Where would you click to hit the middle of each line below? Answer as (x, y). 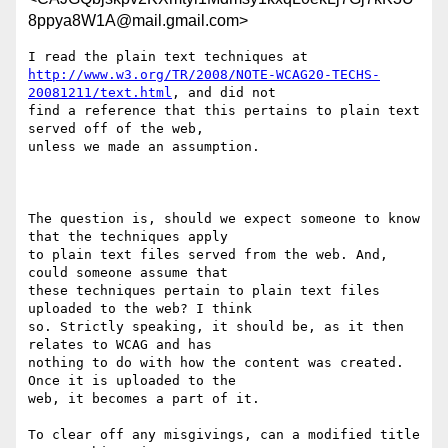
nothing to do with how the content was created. (216, 363)
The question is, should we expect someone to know (224, 219)
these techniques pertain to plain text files (204, 291)
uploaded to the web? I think (140, 309)
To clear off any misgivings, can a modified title (224, 435)
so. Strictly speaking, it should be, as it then (216, 327)
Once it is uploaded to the (132, 381)
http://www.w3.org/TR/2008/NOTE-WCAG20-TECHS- (204, 75)
